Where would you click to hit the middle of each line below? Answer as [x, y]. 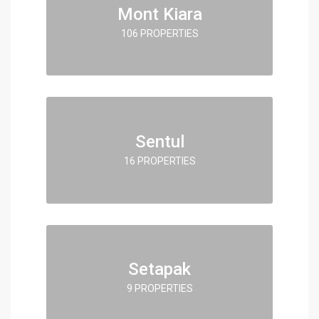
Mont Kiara [159, 14]
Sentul [159, 141]
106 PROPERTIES [159, 33]
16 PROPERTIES [159, 161]
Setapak [159, 269]
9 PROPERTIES [159, 288]
